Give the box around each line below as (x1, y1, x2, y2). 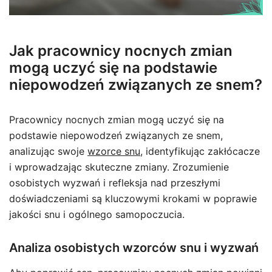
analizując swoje (9, 145, 87, 158)
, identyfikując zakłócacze (140, 145, 260, 158)
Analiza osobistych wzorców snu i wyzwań (9, 240, 259, 256)
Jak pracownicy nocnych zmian (9, 42, 233, 60)
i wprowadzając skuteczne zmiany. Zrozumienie (9, 161, 229, 174)
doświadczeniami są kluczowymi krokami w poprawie (9, 192, 257, 205)
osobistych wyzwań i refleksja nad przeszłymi (9, 177, 220, 189)
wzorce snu (87, 145, 140, 158)
